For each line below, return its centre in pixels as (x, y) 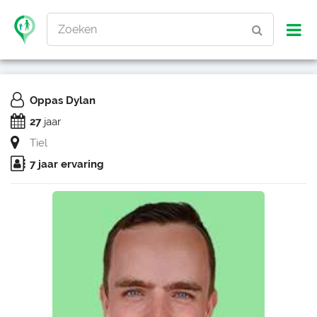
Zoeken (77, 29)
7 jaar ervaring (67, 164)
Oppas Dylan (63, 100)
